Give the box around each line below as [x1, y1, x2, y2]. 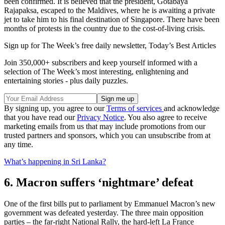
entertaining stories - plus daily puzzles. [4, 76, 128, 85]
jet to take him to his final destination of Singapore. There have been [4, 15, 219, 24]
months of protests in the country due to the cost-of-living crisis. [4, 24, 205, 33]
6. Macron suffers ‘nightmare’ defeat [4, 176, 193, 189]
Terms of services [106, 103, 164, 113]
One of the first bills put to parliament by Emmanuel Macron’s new [4, 199, 215, 208]
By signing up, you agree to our [4, 103, 106, 113]
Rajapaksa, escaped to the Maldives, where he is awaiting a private [4, 6, 215, 15]
